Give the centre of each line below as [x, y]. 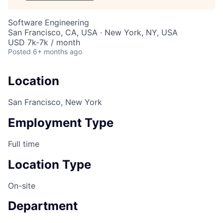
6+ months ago [57, 52]
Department [43, 206]
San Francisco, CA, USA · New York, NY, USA [93, 32]
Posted [19, 52]
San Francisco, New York [55, 102]
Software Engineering [49, 22]
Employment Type [61, 122]
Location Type [50, 164]
